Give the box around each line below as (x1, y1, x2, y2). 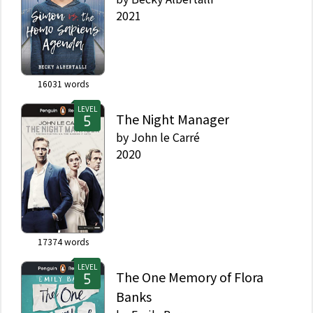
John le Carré (131, 129, 200, 145)
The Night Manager (116, 110, 229, 128)
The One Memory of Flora (116, 268, 263, 286)
